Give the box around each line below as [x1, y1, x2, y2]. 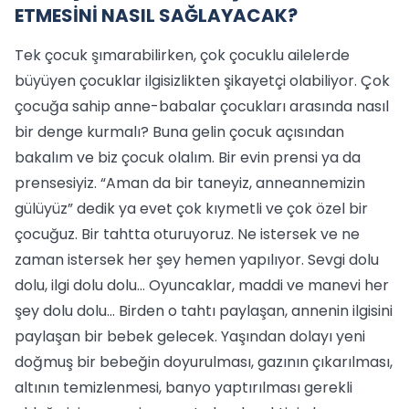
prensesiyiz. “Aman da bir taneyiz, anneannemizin [15, 173, 365, 194]
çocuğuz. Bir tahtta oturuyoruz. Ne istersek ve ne [15, 224, 360, 245]
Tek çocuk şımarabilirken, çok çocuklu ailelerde [15, 45, 350, 66]
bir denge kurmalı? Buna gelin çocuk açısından [15, 121, 344, 142]
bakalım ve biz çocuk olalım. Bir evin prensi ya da [15, 147, 361, 168]
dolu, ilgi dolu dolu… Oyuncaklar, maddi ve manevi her [15, 275, 389, 296]
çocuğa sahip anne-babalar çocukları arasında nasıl [15, 96, 389, 117]
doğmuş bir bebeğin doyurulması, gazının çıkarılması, [15, 351, 393, 372]
